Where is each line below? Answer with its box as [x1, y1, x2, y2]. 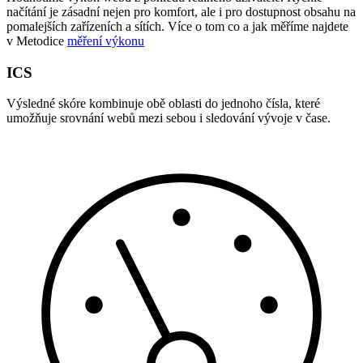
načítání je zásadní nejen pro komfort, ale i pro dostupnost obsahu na [6, 4, 356, 19]
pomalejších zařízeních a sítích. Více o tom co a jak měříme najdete [6, 19, 348, 33]
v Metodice [6, 33, 67, 48]
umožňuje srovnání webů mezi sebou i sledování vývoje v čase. [6, 111, 331, 126]
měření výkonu [67, 33, 144, 48]
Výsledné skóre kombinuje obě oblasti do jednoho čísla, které [6, 96, 320, 111]
